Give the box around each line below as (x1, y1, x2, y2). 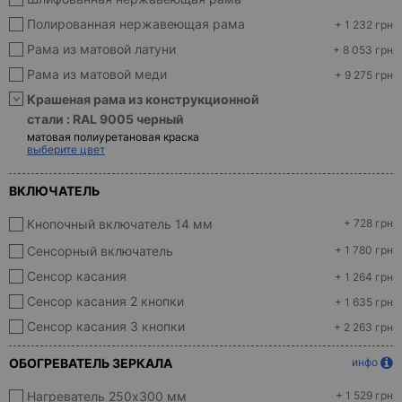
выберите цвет (27, 143, 105, 156)
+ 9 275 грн (335, 68, 393, 83)
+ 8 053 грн (333, 43, 393, 57)
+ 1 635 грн (335, 295, 393, 310)
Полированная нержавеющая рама (27, 16, 245, 31)
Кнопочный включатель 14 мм (27, 216, 213, 232)
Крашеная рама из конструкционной (27, 92, 259, 107)
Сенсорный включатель (27, 243, 173, 258)
